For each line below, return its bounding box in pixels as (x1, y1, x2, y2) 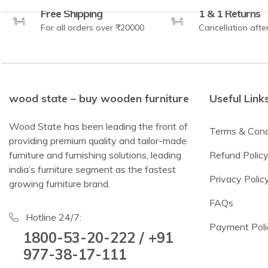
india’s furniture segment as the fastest (9, 163, 176, 176)
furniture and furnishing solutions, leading (9, 149, 181, 162)
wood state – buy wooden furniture (9, 92, 189, 106)
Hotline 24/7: (26, 211, 81, 224)
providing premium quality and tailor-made (9, 135, 187, 147)
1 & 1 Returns (199, 7, 261, 21)
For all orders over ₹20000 (41, 22, 145, 33)
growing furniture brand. (9, 178, 110, 190)
